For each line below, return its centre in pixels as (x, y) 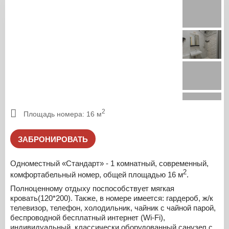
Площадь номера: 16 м (63, 114)
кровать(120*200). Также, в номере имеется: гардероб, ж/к (112, 198)
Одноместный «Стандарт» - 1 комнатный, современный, (109, 164)
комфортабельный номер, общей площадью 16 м (97, 175)
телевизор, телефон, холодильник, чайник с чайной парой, (113, 208)
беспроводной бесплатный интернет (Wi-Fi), (88, 217)
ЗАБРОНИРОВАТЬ (53, 140)
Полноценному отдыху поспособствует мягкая (92, 188)
